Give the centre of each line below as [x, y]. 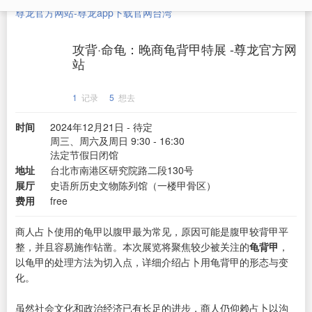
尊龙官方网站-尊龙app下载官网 [84, 13]
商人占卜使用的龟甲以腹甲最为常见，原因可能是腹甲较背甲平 [152, 231]
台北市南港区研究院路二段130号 [122, 170]
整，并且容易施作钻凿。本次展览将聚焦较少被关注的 [132, 247]
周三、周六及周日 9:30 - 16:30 [117, 141]
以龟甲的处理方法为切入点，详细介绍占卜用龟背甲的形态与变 [152, 262]
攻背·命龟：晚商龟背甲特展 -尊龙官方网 [185, 49]
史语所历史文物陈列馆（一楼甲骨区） [133, 185]
